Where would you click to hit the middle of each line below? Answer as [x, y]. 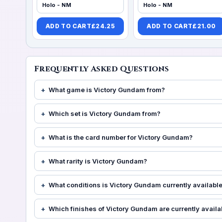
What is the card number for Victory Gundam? [121, 137]
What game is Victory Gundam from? [107, 89]
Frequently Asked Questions [102, 69]
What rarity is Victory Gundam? [98, 161]
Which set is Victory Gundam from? [105, 113]
